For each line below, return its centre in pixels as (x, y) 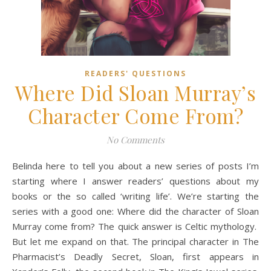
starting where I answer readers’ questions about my (135, 181)
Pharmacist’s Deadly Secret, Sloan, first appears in (135, 256)
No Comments (135, 139)
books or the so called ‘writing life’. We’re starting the (135, 196)
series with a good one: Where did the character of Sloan (135, 211)
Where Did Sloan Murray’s (135, 92)
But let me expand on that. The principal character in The (135, 241)
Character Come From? (135, 115)
